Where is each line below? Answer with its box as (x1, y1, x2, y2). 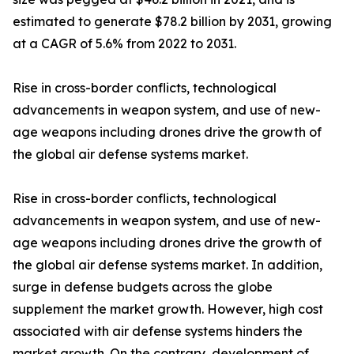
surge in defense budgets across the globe (13, 279, 273, 296)
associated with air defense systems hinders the (13, 323, 303, 340)
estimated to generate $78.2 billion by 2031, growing (13, 13, 332, 30)
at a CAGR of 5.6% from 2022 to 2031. (13, 36, 236, 52)
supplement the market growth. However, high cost (13, 301, 323, 318)
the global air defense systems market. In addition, (13, 257, 322, 273)
